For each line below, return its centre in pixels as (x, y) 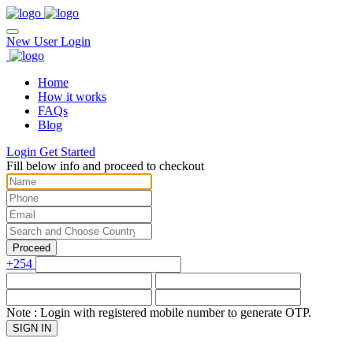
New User (33, 41)
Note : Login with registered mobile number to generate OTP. (159, 312)
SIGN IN (32, 328)
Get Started (67, 152)
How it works (72, 97)
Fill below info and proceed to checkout (105, 166)
